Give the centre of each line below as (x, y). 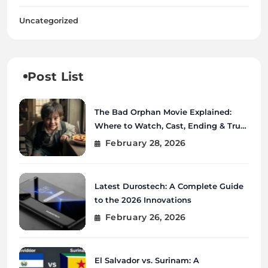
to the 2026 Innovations (143, 200)
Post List (56, 76)
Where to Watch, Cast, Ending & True (170, 126)
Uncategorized (49, 20)
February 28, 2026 (146, 143)
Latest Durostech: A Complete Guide (169, 186)
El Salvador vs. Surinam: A (147, 261)
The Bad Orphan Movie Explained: (163, 112)
